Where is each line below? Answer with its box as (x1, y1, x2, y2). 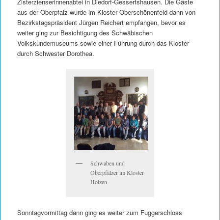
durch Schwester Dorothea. (17, 48, 94, 58)
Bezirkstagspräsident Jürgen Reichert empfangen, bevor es (17, 17, 186, 27)
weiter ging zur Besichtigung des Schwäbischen (17, 27, 153, 37)
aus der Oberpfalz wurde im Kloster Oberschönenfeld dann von (17, 7, 195, 17)
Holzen (90, 178, 107, 186)
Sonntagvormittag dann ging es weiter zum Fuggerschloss (17, 208, 182, 218)
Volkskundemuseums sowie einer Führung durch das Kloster (17, 38, 189, 48)
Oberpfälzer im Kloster (90, 168, 144, 177)
